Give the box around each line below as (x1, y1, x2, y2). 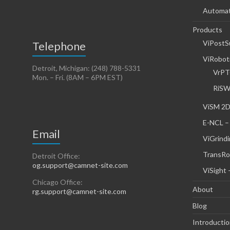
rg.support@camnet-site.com (32, 187, 126, 196)
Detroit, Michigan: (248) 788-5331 (32, 64, 141, 73)
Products (193, 25, 222, 34)
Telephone (32, 39, 86, 53)
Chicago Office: (32, 178, 83, 187)
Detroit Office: (32, 151, 80, 161)
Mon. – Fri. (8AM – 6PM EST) (32, 73, 123, 82)
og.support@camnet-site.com (32, 161, 128, 170)
